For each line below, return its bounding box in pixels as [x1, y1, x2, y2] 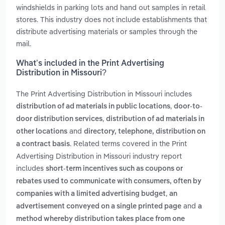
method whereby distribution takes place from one [16, 215, 185, 223]
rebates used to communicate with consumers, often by [16, 178, 201, 185]
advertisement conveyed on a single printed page [16, 203, 181, 210]
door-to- [174, 103, 202, 110]
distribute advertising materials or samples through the [16, 26, 197, 36]
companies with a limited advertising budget [16, 190, 166, 198]
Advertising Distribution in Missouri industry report [16, 151, 182, 161]
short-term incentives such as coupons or [46, 165, 183, 173]
